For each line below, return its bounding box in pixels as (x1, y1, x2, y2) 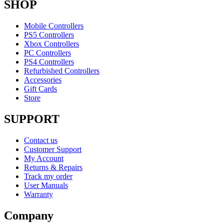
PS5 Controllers (24, 30, 74, 39)
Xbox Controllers (24, 39, 79, 48)
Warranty (24, 189, 53, 198)
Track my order (24, 171, 72, 180)
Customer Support (24, 144, 81, 153)
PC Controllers (24, 48, 71, 57)
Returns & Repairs (24, 162, 82, 171)
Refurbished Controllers (24, 66, 99, 75)
